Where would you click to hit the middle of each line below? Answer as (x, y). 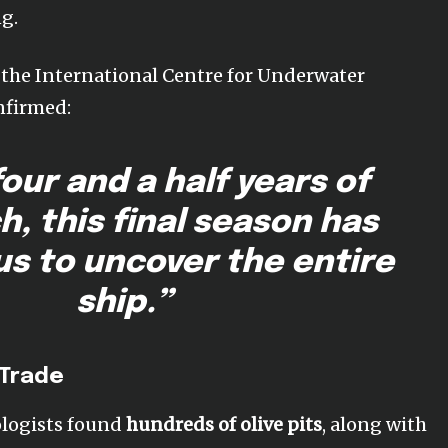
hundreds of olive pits (224, 425)
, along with (375, 425)
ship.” (124, 304)
